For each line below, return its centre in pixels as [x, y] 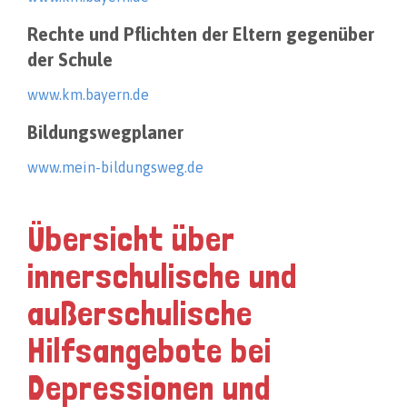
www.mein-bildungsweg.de [115, 168]
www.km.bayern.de [88, 95]
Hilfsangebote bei [149, 351]
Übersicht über [131, 239]
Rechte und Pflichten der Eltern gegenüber [201, 35]
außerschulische [140, 313]
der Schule [70, 60]
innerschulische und [162, 276]
